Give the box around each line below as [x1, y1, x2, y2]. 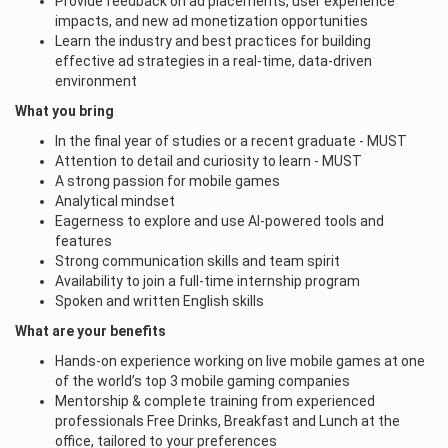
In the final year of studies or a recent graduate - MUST [55, 133, 407, 149]
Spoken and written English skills [55, 293, 264, 309]
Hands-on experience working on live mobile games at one [55, 353, 425, 369]
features [55, 233, 112, 249]
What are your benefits [15, 323, 166, 339]
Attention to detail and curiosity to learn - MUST [55, 153, 362, 169]
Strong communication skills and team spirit [55, 253, 340, 269]
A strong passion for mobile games [55, 173, 280, 189]
